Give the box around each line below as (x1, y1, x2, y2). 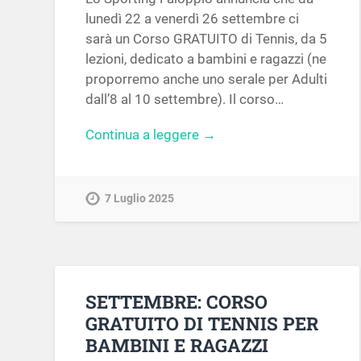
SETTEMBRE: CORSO (85, 288, 268, 313)
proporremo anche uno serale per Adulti (85, 71, 328, 87)
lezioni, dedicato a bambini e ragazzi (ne (85, 51, 327, 67)
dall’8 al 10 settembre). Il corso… (85, 91, 284, 107)
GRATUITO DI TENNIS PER (85, 310, 319, 335)
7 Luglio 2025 (105, 191, 175, 205)
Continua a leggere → (85, 126, 217, 143)
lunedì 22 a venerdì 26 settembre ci (85, 10, 300, 27)
